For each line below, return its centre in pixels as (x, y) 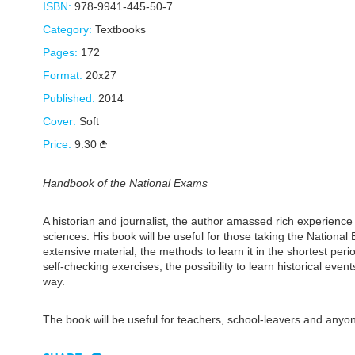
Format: (63, 76)
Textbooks (120, 30)
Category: (67, 30)
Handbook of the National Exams (125, 183)
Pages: (60, 53)
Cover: (59, 122)
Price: (57, 145)
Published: (69, 99)
